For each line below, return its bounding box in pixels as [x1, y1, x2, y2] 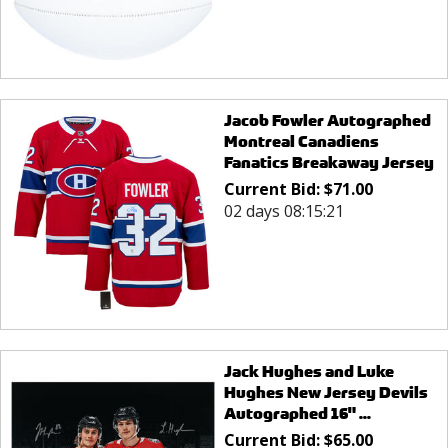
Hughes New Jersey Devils [223, 382, 428, 404]
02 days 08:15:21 [223, 199, 344, 222]
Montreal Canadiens [223, 130, 379, 152]
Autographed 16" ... [223, 403, 371, 425]
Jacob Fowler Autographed [223, 109, 431, 131]
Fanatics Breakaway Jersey [223, 151, 434, 173]
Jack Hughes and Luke [223, 361, 394, 383]
